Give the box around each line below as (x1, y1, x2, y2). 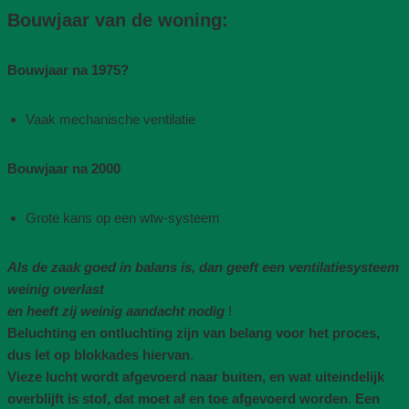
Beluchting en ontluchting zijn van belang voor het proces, (6, 325, 380, 341)
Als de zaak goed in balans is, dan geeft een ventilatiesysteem (6, 259, 399, 276)
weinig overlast (6, 281, 104, 298)
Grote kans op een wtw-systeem (25, 210, 220, 226)
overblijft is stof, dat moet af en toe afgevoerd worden (6, 391, 348, 407)
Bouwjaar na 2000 (6, 161, 121, 177)
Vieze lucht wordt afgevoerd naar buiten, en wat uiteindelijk (6, 369, 384, 385)
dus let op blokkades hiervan (6, 347, 190, 363)
